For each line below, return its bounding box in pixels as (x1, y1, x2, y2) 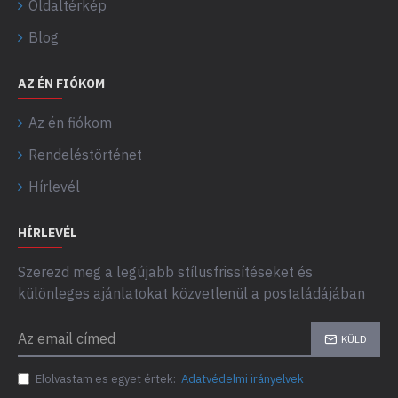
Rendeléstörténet (28, 146, 142, 163)
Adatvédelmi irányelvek (181, 371, 304, 386)
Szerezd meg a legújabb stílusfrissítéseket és (18, 263, 313, 281)
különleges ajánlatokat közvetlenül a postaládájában (18, 284, 365, 302)
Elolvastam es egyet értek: (36, 371, 179, 386)
